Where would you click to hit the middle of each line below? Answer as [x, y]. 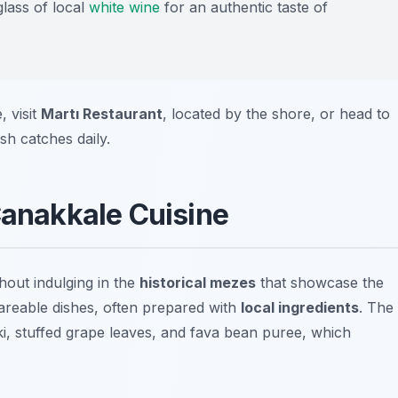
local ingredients [300, 308]
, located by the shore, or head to [276, 114]
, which [326, 333]
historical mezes [198, 283]
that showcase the [320, 283]
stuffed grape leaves [84, 333]
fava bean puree [246, 333]
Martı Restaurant [102, 114]
